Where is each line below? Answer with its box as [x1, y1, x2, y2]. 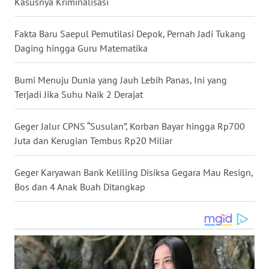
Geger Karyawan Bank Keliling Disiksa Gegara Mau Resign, [14, 166, 253, 178]
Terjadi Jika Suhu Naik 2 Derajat [14, 88, 143, 100]
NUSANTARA [24, 22, 68, 33]
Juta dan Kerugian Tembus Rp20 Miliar [14, 134, 172, 147]
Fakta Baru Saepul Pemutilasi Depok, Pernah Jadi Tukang [14, 27, 246, 40]
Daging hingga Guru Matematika [14, 41, 148, 54]
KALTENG [24, 244, 58, 255]
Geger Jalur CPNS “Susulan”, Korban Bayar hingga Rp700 [14, 119, 245, 132]
